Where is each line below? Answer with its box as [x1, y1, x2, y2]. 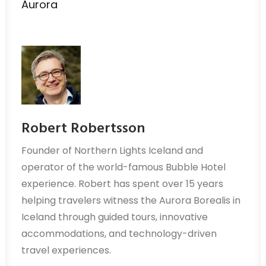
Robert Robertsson [21, 118, 145, 140]
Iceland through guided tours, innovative [21, 210, 208, 224]
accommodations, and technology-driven [21, 227, 217, 240]
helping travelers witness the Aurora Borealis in [21, 194, 240, 207]
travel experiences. [21, 243, 111, 257]
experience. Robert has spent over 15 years [21, 177, 223, 191]
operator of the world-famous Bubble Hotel [21, 160, 226, 174]
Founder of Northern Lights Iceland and [21, 144, 203, 157]
